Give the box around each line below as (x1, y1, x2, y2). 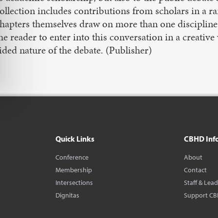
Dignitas (55, 191, 79, 200)
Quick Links (55, 134, 94, 144)
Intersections (55, 178, 93, 187)
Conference (55, 153, 89, 162)
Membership (55, 165, 92, 175)
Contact (184, 165, 207, 175)
